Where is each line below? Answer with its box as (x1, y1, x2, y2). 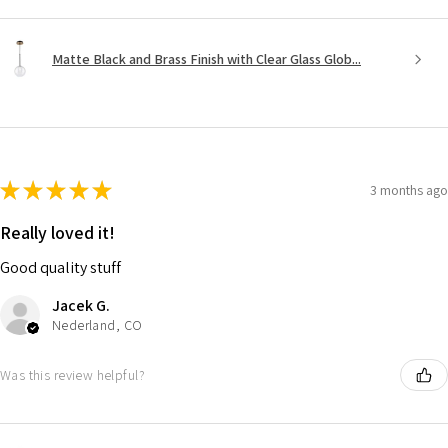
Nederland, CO (52, 316, 143, 335)
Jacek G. (52, 295, 110, 317)
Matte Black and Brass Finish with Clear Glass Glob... (52, 49, 361, 68)
